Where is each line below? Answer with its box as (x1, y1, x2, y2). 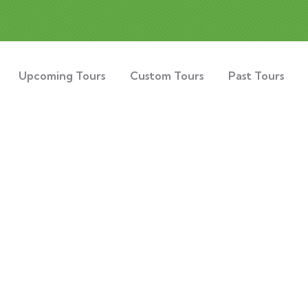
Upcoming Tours (19, 69, 106, 82)
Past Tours (228, 69, 285, 82)
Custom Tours (130, 69, 204, 82)
